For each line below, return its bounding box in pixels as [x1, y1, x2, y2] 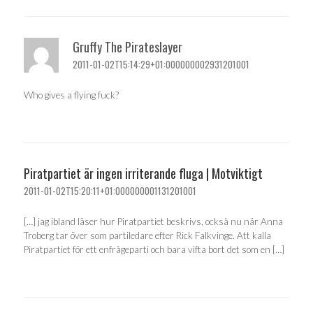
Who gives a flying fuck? [24, 89, 119, 101]
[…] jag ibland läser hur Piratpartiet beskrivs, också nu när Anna [24, 215, 283, 227]
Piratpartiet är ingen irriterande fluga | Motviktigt [24, 164, 263, 183]
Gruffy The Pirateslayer [73, 38, 182, 57]
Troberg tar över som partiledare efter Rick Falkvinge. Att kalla [24, 229, 271, 241]
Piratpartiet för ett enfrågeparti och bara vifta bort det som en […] [24, 243, 284, 255]
